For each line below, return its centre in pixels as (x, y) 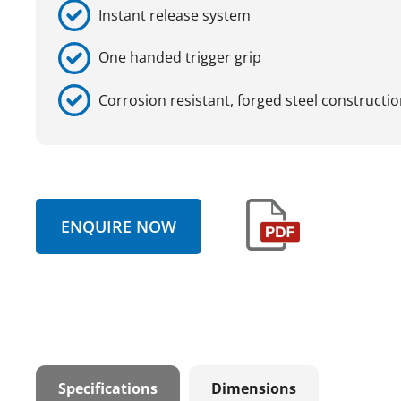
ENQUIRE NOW (119, 227)
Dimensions (254, 389)
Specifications (108, 389)
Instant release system (175, 15)
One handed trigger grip (180, 58)
